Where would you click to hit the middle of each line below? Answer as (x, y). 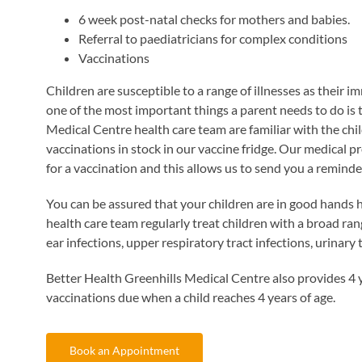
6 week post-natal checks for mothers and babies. (214, 19)
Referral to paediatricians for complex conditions (213, 38)
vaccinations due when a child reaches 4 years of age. (191, 297)
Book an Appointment (124, 350)
